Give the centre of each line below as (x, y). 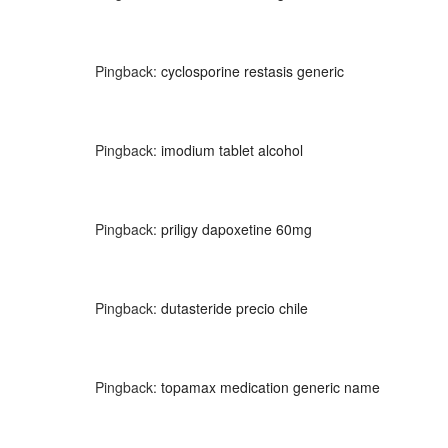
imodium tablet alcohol (232, 149)
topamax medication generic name (270, 386)
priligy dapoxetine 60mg (236, 228)
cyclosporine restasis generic (252, 70)
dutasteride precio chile (234, 307)
